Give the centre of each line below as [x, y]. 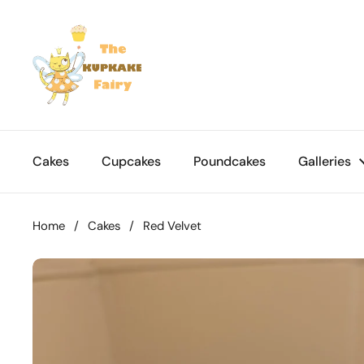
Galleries [325, 161]
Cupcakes [131, 161]
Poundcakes [230, 161]
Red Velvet [172, 226]
